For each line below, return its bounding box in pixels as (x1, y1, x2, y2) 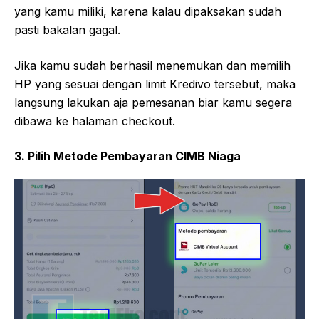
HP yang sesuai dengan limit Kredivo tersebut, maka (14, 77, 296, 92)
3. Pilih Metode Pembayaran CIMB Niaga (14, 149, 241, 164)
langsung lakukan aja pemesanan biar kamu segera (14, 95, 292, 110)
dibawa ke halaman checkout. (14, 114, 175, 129)
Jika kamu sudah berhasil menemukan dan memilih (14, 58, 291, 73)
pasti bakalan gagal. (14, 23, 120, 38)
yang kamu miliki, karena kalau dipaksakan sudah (14, 4, 281, 19)
